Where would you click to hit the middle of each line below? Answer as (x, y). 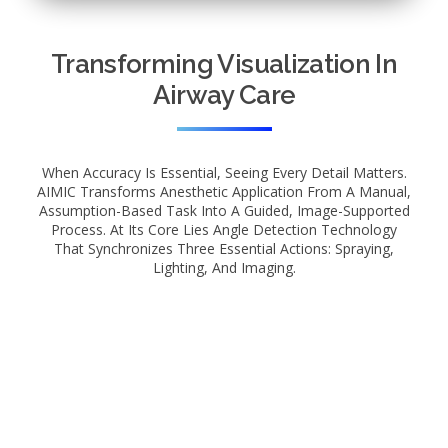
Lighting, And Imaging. (224, 267)
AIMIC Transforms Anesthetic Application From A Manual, (224, 191)
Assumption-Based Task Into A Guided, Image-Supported (224, 210)
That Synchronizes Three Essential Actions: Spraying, (224, 248)
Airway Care (224, 95)
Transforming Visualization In (224, 64)
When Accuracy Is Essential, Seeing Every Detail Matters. (224, 172)
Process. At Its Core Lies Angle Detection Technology (224, 229)
